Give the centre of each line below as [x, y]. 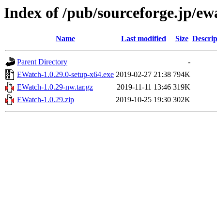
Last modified [143, 39]
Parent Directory [42, 62]
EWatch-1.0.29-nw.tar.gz [55, 87]
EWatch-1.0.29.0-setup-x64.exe [65, 75]
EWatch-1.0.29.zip [46, 100]
